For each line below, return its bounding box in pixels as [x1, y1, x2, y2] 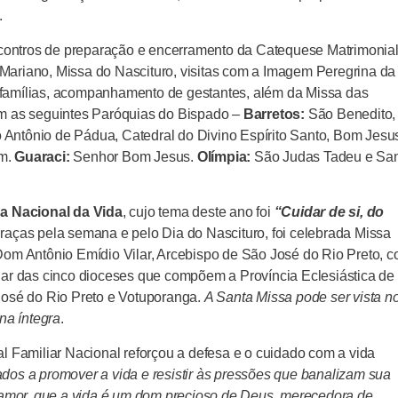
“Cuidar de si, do [274, 204, 385, 220]
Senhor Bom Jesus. [69, 148, 197, 164]
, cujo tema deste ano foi [122, 204, 275, 220]
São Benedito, [307, 106, 396, 122]
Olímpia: [196, 148, 251, 164]
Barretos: [243, 106, 308, 122]
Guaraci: [14, 148, 70, 164]
